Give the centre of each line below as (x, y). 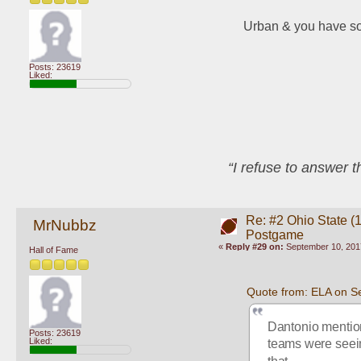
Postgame (274, 234)
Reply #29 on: (254, 246)
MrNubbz (64, 225)
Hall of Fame (54, 250)
